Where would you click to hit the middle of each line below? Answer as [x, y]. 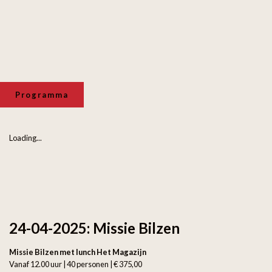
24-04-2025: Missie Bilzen [94, 228]
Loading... [25, 138]
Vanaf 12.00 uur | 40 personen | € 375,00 [76, 264]
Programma [42, 95]
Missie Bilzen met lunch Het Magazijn [78, 252]
